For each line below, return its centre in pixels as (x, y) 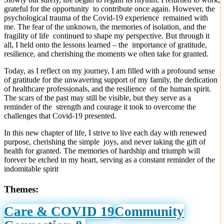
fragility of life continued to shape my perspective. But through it (107, 35)
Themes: (21, 189)
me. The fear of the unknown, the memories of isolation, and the (105, 26)
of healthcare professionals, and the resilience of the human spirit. (107, 88)
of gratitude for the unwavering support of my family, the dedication (111, 79)
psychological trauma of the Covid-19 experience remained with (106, 17)
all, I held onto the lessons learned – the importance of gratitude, (105, 44)
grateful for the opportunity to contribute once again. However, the (109, 8)
